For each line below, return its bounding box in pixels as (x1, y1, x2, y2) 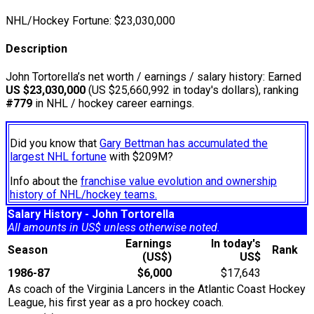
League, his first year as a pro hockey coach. (8, 296, 224, 310)
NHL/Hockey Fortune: (6, 13, 111, 27)
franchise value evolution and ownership (81, 175, 277, 189)
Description (6, 42, 67, 56)
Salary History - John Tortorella (8, 207, 175, 221)
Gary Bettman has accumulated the (100, 137, 268, 151)
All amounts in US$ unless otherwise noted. (8, 221, 220, 235)
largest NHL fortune (10, 150, 107, 164)
